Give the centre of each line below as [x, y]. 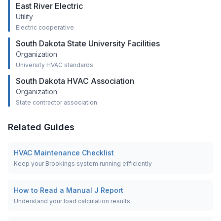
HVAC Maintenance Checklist [64, 153]
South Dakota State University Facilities [88, 43]
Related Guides [41, 127]
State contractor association [56, 102]
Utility [24, 17]
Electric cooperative [45, 27]
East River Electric [49, 6]
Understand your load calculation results [72, 201]
